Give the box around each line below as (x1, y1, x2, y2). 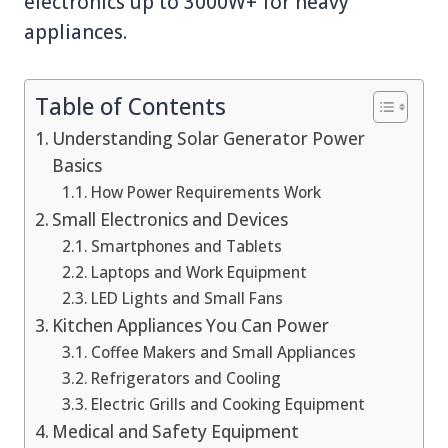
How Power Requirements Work (91, 181, 322, 203)
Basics (52, 153, 103, 177)
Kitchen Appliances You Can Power (52, 313, 330, 337)
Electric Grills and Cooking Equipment (91, 393, 366, 415)
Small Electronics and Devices (52, 207, 289, 231)
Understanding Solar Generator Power (52, 126, 366, 150)
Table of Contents (35, 91, 226, 123)
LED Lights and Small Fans (91, 287, 284, 309)
